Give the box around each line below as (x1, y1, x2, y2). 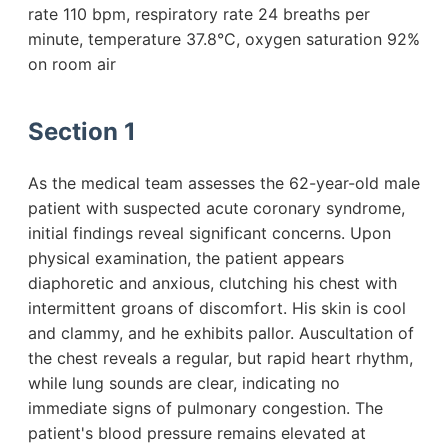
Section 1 (28, 117, 136, 147)
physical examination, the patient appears (28, 248, 344, 269)
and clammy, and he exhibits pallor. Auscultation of (28, 323, 414, 344)
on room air (28, 54, 116, 75)
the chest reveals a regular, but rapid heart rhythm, (28, 348, 413, 369)
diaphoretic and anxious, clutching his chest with (28, 273, 397, 294)
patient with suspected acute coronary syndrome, (28, 198, 405, 219)
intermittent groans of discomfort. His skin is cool (28, 298, 406, 319)
